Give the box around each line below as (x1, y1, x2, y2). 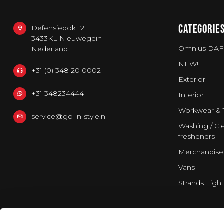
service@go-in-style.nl (31, 112, 107, 121)
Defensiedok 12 (31, 23, 84, 32)
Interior (178, 90, 204, 99)
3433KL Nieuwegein (31, 34, 102, 43)
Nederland (31, 44, 68, 53)
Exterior (178, 75, 205, 84)
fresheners (178, 132, 215, 141)
